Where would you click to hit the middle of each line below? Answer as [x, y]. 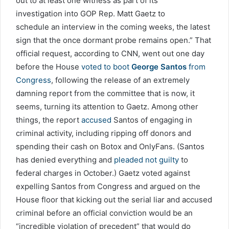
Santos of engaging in [152, 120]
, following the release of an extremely [120, 80]
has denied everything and [65, 159]
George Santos [159, 66]
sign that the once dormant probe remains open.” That [113, 40]
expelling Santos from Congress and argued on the [108, 186]
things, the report [49, 120]
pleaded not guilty [146, 159]
